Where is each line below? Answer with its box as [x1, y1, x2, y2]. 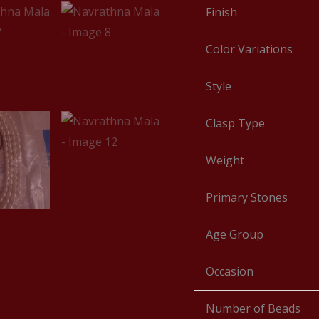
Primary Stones [206, 189, 288, 205]
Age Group [206, 226, 263, 242]
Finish [206, 4, 237, 20]
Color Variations [206, 41, 293, 57]
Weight [206, 152, 244, 168]
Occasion [206, 263, 253, 279]
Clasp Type [206, 115, 265, 131]
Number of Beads [206, 300, 300, 316]
